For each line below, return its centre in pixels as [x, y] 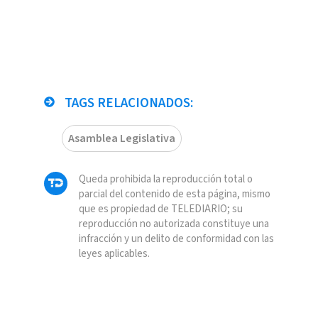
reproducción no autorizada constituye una [174, 224]
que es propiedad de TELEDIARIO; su [160, 209]
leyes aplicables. [114, 254]
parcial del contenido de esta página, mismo [174, 194]
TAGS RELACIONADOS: [127, 104]
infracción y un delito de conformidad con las [176, 239]
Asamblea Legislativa [121, 139]
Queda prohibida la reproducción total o [165, 180]
